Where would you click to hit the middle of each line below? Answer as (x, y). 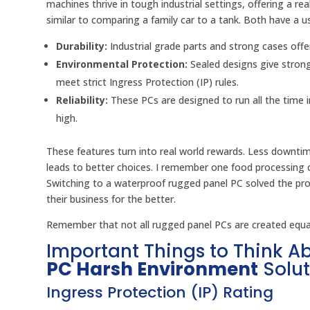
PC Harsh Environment (153, 270)
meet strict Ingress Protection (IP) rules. (148, 82)
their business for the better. (111, 199)
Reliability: (82, 100)
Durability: (82, 46)
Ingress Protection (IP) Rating (160, 293)
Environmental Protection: (122, 64)
